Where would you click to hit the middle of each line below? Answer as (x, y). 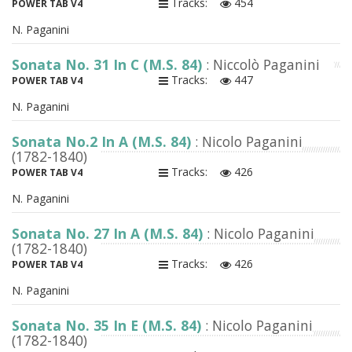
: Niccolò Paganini (263, 65)
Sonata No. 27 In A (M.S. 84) (109, 234)
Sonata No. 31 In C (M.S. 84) (109, 65)
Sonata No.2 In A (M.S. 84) (103, 142)
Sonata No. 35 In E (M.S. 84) (108, 326)
